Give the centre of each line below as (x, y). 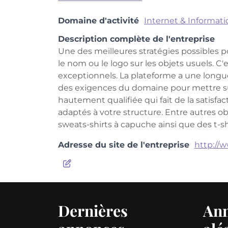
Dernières (93, 211)
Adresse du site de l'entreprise (124, 145)
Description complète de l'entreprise (136, 39)
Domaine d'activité (98, 21)
